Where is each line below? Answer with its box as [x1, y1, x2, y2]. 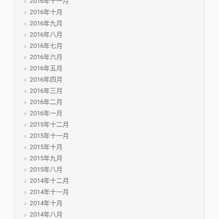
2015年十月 [30, 143, 63, 151]
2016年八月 [30, 31, 63, 38]
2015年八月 [30, 166, 63, 173]
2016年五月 [30, 65, 63, 72]
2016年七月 [30, 42, 63, 49]
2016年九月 [30, 20, 63, 27]
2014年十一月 [30, 188, 69, 196]
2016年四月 [30, 76, 63, 83]
